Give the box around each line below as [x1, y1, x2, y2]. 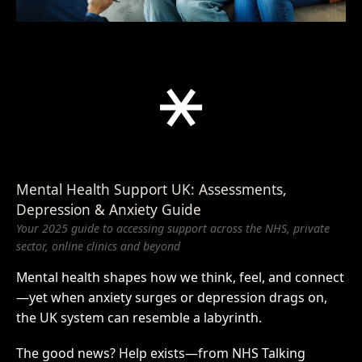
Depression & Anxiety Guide [15, 199, 201, 219]
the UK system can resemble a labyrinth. [15, 309, 262, 327]
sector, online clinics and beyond [15, 238, 180, 254]
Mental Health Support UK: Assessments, [15, 179, 287, 199]
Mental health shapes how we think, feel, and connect [15, 268, 344, 287]
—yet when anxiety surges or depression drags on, [15, 288, 327, 307]
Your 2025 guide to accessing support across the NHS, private [15, 220, 330, 236]
